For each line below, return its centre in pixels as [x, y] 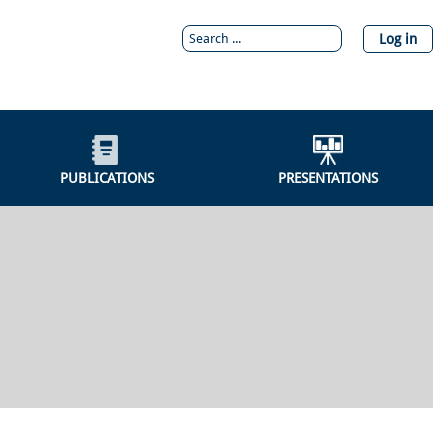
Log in [398, 38]
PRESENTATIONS [328, 177]
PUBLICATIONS [107, 177]
